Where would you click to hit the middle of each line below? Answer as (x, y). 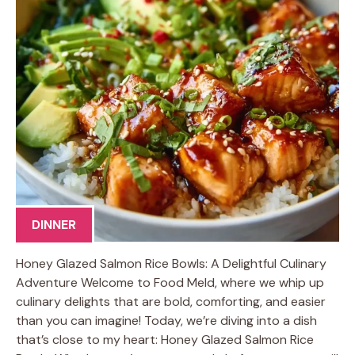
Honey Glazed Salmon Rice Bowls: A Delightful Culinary (171, 263)
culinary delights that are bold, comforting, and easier (171, 301)
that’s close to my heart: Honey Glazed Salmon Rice (165, 339)
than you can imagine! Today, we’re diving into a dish (166, 320)
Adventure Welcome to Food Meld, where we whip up (170, 282)
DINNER (54, 224)
